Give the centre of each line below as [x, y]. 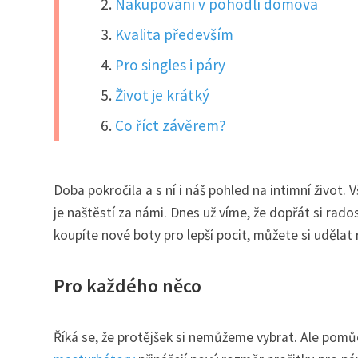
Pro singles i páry [171, 64]
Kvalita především [175, 34]
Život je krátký [163, 95]
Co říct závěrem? [171, 125]
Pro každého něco [127, 285]
